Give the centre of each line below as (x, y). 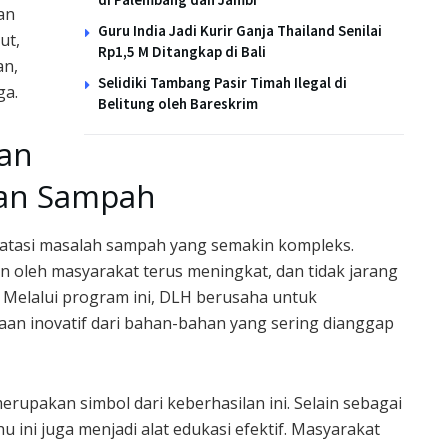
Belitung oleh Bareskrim (178, 103)
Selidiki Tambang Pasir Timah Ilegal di (222, 82)
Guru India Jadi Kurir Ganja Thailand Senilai (240, 30)
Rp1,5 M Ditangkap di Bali (182, 51)
